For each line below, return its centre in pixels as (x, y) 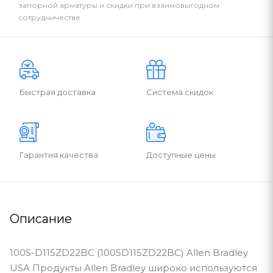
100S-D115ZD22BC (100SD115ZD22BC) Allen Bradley (129, 252)
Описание (41, 218)
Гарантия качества (59, 154)
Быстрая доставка (58, 92)
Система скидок (180, 92)
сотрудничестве (49, 17)
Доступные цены (181, 154)
